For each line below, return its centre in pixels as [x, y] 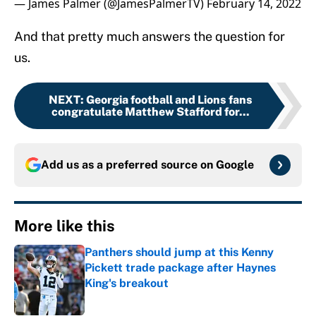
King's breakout [127, 284]
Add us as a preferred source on [128, 165]
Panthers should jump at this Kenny [179, 253]
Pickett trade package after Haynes [180, 268]
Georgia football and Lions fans [169, 100]
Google [235, 165]
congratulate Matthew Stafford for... [150, 112]
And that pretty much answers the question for [150, 37]
